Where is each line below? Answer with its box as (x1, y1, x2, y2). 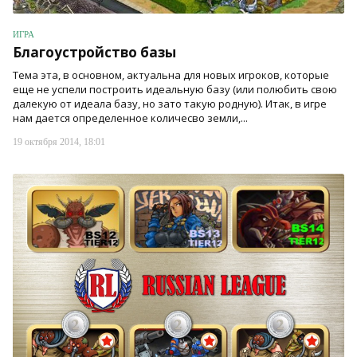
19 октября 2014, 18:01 (13, 135, 105, 147)
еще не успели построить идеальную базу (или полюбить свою (13, 81, 337, 96)
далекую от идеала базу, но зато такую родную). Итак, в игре (13, 96, 327, 111)
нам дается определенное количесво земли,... (13, 110, 248, 125)
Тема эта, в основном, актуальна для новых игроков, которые (13, 67, 329, 82)
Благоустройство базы (13, 42, 176, 61)
